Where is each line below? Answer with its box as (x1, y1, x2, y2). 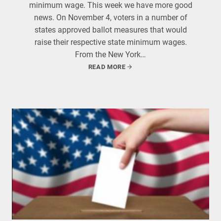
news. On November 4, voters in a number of (34, 13, 187, 22)
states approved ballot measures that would (34, 25, 187, 35)
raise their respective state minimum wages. (34, 37, 187, 47)
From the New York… (75, 50, 146, 59)
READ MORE (88, 63, 126, 71)
